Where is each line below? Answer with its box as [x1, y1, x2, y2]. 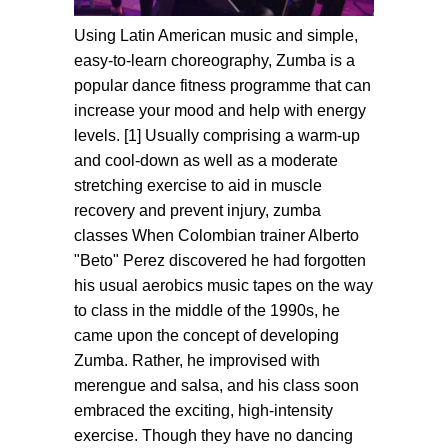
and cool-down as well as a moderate [74, 152, 338, 169]
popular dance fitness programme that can [74, 77, 371, 94]
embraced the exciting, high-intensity [74, 402, 333, 419]
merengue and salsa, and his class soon [74, 377, 359, 394]
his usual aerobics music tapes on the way [74, 277, 373, 294]
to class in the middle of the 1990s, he [74, 302, 340, 319]
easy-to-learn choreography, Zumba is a [74, 52, 355, 69]
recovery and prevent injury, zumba [74, 202, 321, 219]
